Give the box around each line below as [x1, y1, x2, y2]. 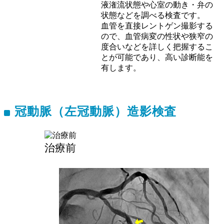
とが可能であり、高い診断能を [101, 53, 213, 62]
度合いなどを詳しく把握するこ [101, 42, 213, 51]
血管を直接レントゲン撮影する [101, 21, 213, 30]
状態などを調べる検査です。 [101, 11, 205, 20]
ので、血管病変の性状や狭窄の [101, 32, 213, 41]
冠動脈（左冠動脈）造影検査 [14, 105, 177, 118]
